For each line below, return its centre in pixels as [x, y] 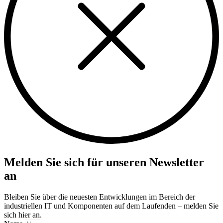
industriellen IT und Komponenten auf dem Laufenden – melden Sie [111, 206]
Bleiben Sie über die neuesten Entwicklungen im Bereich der [100, 197]
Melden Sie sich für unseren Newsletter [104, 163]
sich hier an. [23, 215]
